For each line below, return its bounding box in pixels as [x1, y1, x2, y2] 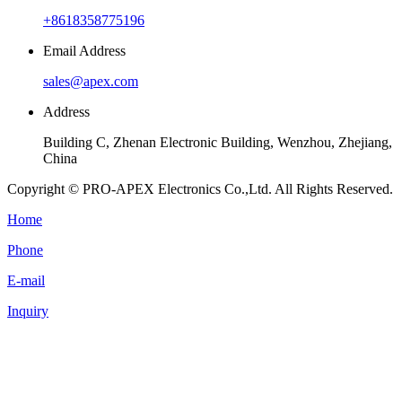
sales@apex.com [43, 73, 138, 89]
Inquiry [7, 302, 48, 319]
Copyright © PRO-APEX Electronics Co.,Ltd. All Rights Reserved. [7, 180, 393, 197]
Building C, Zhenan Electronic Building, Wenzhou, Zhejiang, [43, 134, 392, 150]
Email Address [43, 42, 126, 58]
